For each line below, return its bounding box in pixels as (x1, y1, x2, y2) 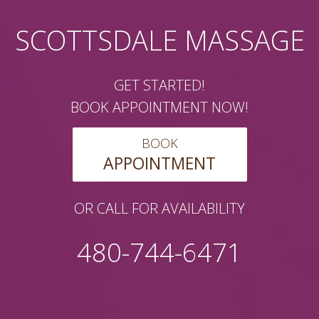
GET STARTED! (114, 75, 205, 95)
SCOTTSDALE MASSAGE (14, 21, 305, 58)
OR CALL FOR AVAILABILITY (74, 199, 245, 218)
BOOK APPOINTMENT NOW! (70, 98, 249, 117)
